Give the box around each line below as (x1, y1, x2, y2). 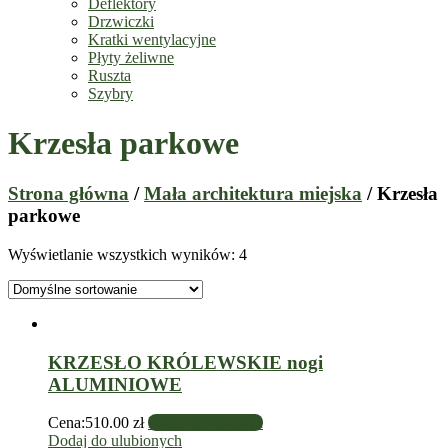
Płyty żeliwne (88, 49, 174, 67)
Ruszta (88, 67, 131, 85)
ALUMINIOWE (48, 373, 182, 395)
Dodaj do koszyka (148, 414, 263, 432)
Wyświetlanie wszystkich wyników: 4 (8, 246, 247, 264)
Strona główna (8, 183, 129, 205)
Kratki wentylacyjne (88, 31, 216, 49)
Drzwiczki (88, 13, 154, 31)
